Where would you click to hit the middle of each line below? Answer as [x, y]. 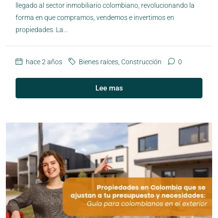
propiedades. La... [42, 29]
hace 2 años [43, 62]
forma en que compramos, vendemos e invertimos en [95, 17]
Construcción [141, 62]
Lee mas [109, 88]
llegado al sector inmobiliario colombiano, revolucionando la [105, 5]
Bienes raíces [99, 62]
